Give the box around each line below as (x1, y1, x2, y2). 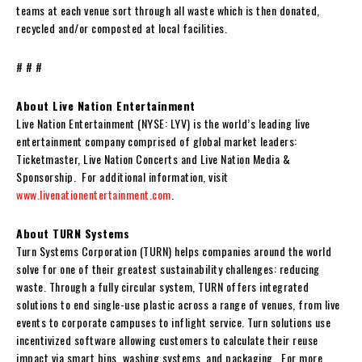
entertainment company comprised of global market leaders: (16, 132, 297, 149)
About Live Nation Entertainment (16, 96, 196, 114)
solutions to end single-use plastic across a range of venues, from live (16, 295, 340, 313)
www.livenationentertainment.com (16, 185, 171, 203)
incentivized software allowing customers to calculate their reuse (16, 330, 318, 348)
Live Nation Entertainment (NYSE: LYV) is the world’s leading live (16, 114, 310, 132)
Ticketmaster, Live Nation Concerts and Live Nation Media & (16, 149, 290, 167)
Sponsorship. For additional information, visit (16, 167, 229, 185)
